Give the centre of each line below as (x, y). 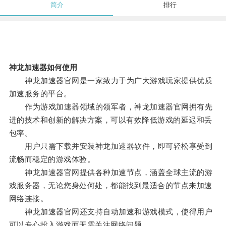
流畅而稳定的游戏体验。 (52, 159)
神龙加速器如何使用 (43, 68)
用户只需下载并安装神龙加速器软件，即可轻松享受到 (111, 146)
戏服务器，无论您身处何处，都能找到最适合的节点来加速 (110, 186)
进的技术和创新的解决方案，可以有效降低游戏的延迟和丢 (110, 120)
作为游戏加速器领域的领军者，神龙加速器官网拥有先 (111, 107)
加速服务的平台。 (40, 94)
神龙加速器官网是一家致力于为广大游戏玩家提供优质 (111, 81)
